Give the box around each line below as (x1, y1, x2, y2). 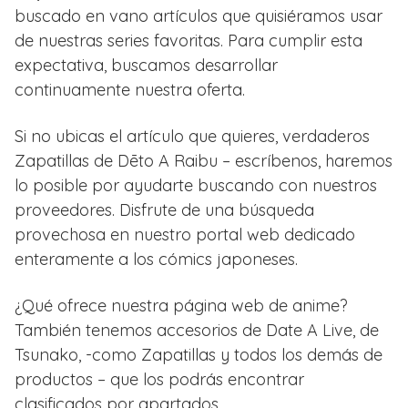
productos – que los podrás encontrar (15, 368, 304, 390)
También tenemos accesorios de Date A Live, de (15, 319, 379, 341)
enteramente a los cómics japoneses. (15, 248, 298, 270)
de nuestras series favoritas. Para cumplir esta (15, 29, 362, 51)
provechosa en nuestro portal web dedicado (15, 223, 355, 245)
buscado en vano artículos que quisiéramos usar (15, 5, 382, 26)
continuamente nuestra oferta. (15, 78, 245, 100)
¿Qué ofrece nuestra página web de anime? (15, 294, 348, 316)
